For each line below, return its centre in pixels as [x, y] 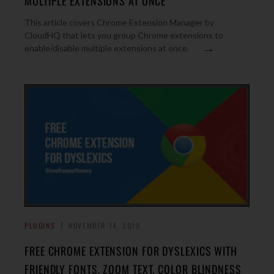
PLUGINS [40, 225]
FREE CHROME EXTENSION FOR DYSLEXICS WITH [131, 251]
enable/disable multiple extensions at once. [107, 48]
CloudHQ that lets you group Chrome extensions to [124, 35]
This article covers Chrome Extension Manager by [119, 22]
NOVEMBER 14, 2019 [105, 225]
